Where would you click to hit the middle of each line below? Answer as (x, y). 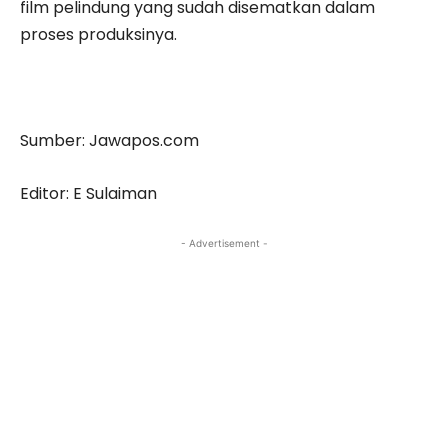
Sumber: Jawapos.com (109, 140)
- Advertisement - (224, 242)
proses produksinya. (98, 34)
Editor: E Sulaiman (88, 193)
